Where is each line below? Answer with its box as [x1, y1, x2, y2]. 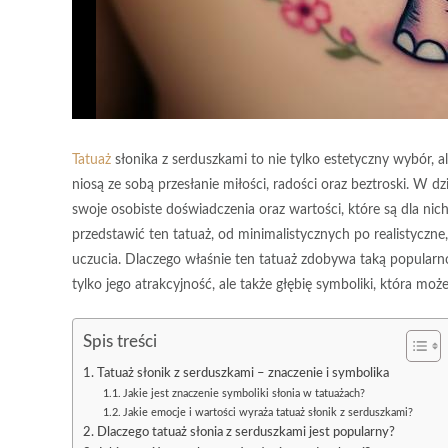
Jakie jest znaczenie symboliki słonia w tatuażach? [123, 388, 366, 399]
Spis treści [83, 332, 157, 350]
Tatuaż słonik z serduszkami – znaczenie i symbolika [96, 367, 389, 379]
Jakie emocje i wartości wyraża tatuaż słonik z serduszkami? [123, 407, 414, 418]
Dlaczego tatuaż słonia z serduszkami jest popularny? [96, 426, 395, 438]
